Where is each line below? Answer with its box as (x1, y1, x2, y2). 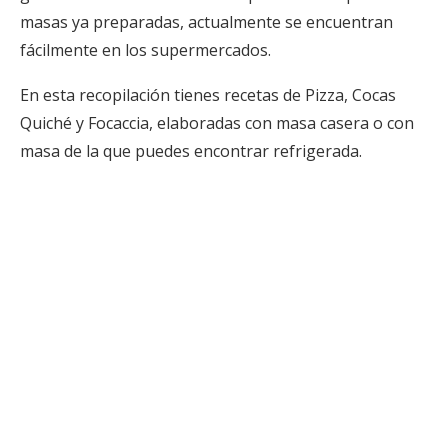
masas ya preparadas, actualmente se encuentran (20, 11, 393, 34)
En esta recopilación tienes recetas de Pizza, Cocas (20, 84, 396, 107)
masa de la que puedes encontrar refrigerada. (20, 140, 362, 163)
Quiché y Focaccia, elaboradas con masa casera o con (20, 112, 414, 135)
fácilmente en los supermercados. (20, 39, 271, 62)
